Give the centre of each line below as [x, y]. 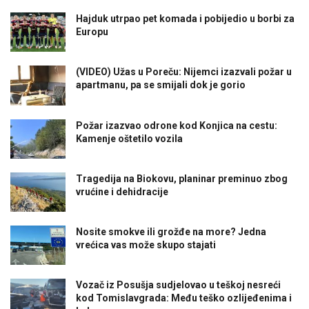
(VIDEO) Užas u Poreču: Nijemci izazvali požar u [184, 72]
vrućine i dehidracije [122, 191]
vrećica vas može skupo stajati [146, 245]
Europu [92, 32]
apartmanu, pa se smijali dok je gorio [161, 85]
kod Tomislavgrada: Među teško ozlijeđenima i [184, 298]
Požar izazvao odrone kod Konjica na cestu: [177, 125]
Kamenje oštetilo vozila [129, 138]
